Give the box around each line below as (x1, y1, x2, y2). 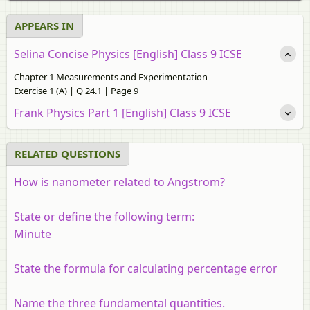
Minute (14, 226, 51, 241)
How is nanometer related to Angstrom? (14, 174, 225, 190)
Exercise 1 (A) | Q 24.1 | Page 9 (14, 84, 138, 97)
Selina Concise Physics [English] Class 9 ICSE (14, 46, 242, 62)
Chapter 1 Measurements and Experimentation (14, 70, 208, 83)
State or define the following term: (14, 208, 194, 224)
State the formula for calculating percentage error (14, 260, 277, 276)
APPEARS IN (15, 18, 74, 33)
